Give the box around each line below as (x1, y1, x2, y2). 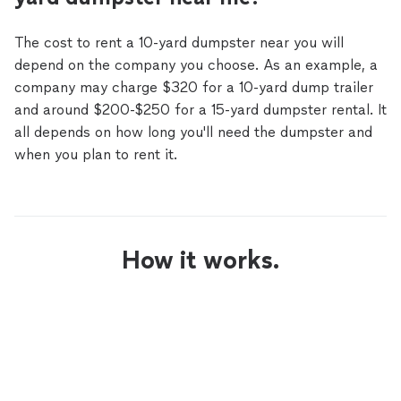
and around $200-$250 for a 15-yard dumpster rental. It (14, 101, 387, 118)
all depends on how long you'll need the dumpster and (14, 124, 372, 141)
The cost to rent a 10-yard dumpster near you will (14, 34, 344, 51)
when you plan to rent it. (14, 146, 177, 163)
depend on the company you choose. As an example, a (14, 56, 378, 73)
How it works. (122, 244, 279, 275)
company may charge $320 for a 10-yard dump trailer (14, 79, 373, 96)
